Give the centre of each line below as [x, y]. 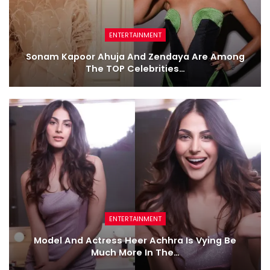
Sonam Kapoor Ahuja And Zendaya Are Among [135, 57]
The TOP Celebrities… [135, 69]
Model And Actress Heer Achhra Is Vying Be [135, 240]
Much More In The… [135, 252]
